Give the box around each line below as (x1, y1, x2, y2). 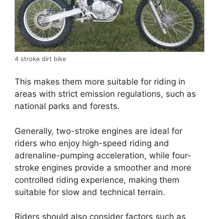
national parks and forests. (15, 101, 120, 111)
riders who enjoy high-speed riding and (15, 138, 169, 148)
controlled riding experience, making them (15, 175, 179, 185)
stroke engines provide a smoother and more (15, 162, 191, 173)
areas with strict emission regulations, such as (15, 89, 196, 99)
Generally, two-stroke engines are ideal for (15, 126, 182, 136)
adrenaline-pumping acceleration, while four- (15, 150, 191, 160)
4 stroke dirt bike (15, 55, 66, 63)
